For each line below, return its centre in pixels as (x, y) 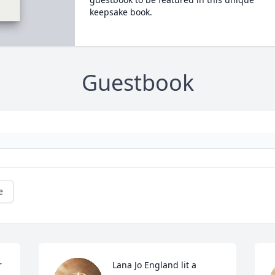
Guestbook (137, 83)
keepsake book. (121, 12)
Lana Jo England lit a (155, 265)
